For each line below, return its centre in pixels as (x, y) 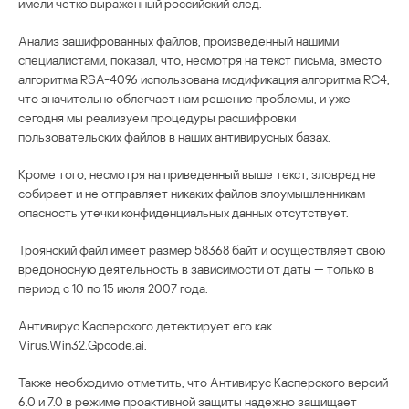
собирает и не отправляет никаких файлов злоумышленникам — (198, 193)
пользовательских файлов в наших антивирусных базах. (174, 136)
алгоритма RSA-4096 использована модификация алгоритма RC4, (204, 79)
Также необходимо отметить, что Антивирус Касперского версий (203, 382)
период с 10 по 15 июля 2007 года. (113, 288)
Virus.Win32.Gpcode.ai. (83, 344)
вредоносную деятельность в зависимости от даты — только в (196, 268)
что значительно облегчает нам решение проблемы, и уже (184, 98)
